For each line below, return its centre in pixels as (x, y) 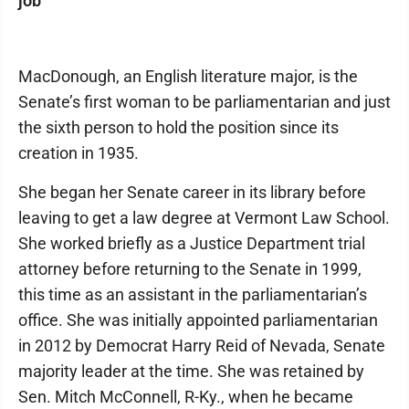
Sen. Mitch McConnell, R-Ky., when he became (186, 397)
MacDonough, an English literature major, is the (188, 76)
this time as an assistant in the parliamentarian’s (193, 294)
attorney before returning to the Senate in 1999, (190, 269)
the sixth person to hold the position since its (178, 127)
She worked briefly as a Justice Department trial (192, 243)
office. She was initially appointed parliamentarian (198, 320)
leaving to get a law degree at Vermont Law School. (204, 218)
